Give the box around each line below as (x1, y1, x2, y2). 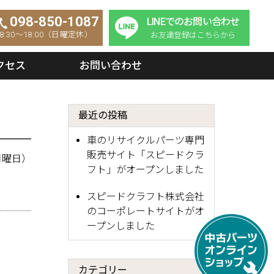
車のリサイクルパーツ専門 (87, 135, 204, 146)
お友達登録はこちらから (150, 31, 236, 40)
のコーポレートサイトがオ (87, 206, 204, 217)
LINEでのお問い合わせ (147, 16, 240, 28)
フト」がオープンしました (87, 164, 204, 176)
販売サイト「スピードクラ (87, 149, 204, 161)
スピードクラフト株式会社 (87, 191, 204, 202)
